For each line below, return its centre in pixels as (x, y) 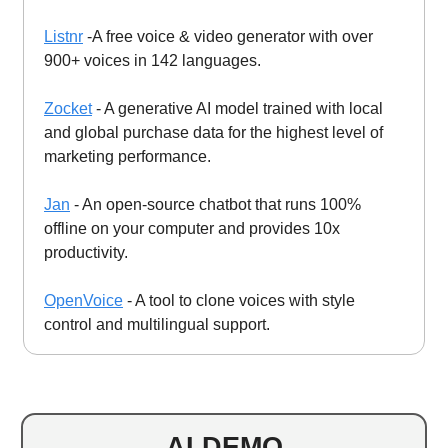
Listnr (63, 36)
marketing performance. (127, 156)
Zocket (68, 108)
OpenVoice (83, 300)
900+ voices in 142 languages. (152, 60)
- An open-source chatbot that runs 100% (215, 204)
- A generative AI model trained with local (237, 108)
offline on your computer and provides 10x (192, 228)
